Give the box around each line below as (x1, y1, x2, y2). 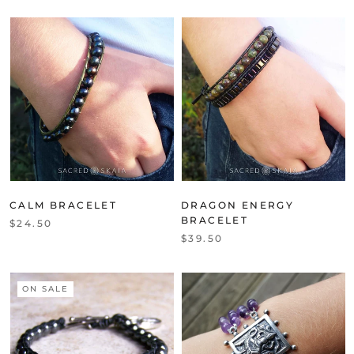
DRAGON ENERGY (181, 198, 295, 211)
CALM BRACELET (9, 198, 118, 211)
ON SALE (22, 283, 69, 294)
